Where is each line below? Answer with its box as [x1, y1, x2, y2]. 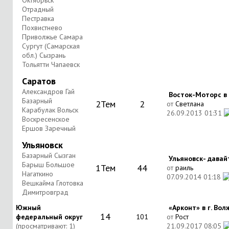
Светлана [175, 99, 204, 108]
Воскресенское [22, 114, 70, 124]
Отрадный [22, 5, 54, 14]
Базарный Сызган [22, 151, 76, 160]
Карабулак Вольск [22, 105, 78, 114]
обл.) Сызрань [22, 51, 65, 60]
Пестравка [22, 14, 54, 23]
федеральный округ [16, 212, 83, 221]
